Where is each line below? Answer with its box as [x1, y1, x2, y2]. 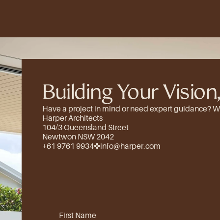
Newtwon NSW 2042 [42, 132, 114, 141]
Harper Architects [42, 113, 103, 123]
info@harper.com [100, 141, 161, 151]
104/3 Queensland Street [42, 122, 129, 132]
